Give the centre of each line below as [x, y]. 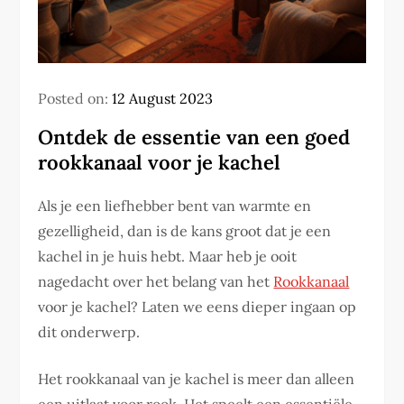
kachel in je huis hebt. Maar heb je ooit [168, 257]
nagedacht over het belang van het [156, 282]
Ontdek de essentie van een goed [194, 138]
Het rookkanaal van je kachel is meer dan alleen [197, 379]
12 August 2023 [163, 99]
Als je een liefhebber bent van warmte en [175, 206]
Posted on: [75, 99]
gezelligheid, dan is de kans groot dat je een [185, 231]
